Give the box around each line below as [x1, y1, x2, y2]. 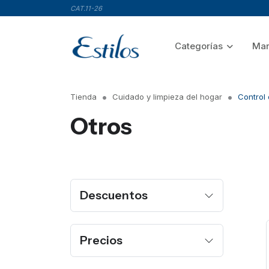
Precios [80, 233, 122, 247]
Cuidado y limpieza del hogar [112, 92, 222, 101]
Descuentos [80, 188, 148, 202]
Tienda [70, 92, 97, 101]
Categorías [175, 40, 223, 52]
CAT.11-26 [70, 4, 102, 13]
